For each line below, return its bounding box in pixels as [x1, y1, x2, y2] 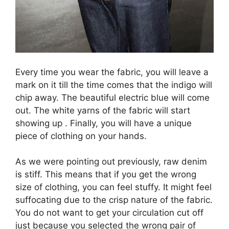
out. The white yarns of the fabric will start [15, 105, 190, 116]
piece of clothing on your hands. [15, 130, 147, 141]
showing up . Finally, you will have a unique [15, 118, 192, 128]
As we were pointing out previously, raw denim [15, 156, 207, 167]
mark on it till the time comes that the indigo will [15, 79, 212, 90]
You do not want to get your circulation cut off [15, 208, 203, 218]
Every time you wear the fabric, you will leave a [15, 66, 209, 77]
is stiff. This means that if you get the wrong [15, 169, 196, 180]
